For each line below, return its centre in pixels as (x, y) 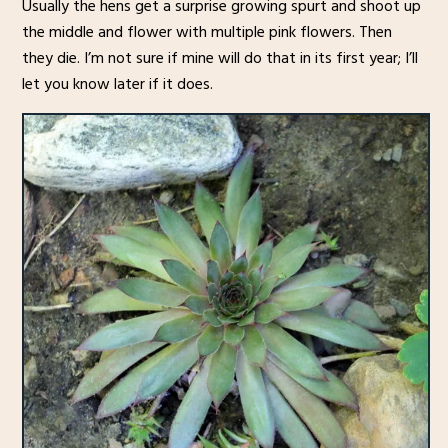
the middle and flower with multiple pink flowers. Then (206, 32)
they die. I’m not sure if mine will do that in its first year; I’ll (219, 58)
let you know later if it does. (117, 84)
